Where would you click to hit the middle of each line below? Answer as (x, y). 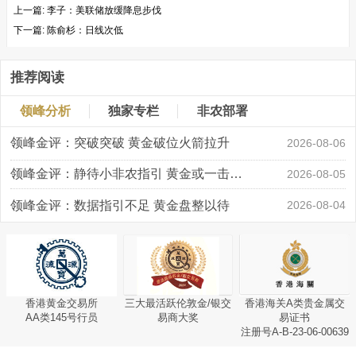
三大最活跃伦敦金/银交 (178, 303)
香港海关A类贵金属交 (294, 303)
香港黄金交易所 (61, 303)
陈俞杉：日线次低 (85, 31)
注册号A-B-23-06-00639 (294, 331)
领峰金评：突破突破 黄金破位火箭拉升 (120, 143)
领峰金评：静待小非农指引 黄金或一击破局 (236, 173)
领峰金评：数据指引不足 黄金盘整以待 (120, 205)
